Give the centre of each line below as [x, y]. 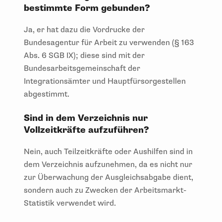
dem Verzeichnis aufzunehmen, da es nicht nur [108, 164]
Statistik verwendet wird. [71, 203]
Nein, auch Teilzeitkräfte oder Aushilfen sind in [108, 151]
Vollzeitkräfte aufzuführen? [86, 130]
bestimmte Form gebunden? [87, 8]
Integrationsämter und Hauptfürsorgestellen [105, 81]
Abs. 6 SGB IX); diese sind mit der [84, 55]
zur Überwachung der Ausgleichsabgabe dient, [109, 177]
